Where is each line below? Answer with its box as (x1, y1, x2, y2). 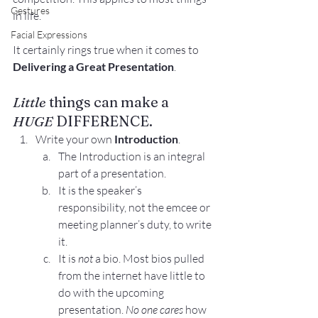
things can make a (46, 92, 172, 111)
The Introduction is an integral (58, 148, 207, 163)
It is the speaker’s (58, 182, 144, 197)
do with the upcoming (58, 285, 166, 300)
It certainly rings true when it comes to (13, 42, 201, 57)
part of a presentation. (58, 165, 166, 180)
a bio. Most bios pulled (93, 251, 207, 265)
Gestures (11, 4, 50, 16)
